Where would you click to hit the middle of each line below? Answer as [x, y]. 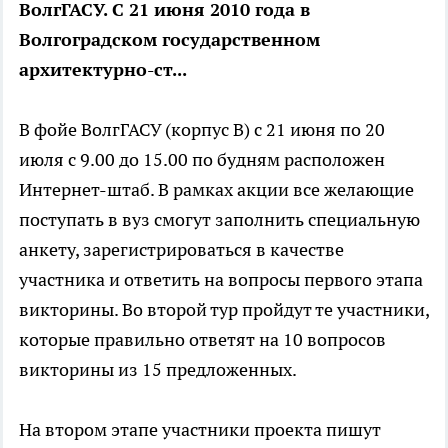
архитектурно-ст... [103, 69]
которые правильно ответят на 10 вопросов [202, 339]
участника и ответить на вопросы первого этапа [221, 279]
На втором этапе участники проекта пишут [200, 429]
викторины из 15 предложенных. [158, 369]
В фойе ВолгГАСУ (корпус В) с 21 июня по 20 [202, 129]
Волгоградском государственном [169, 39]
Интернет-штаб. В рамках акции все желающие [216, 189]
